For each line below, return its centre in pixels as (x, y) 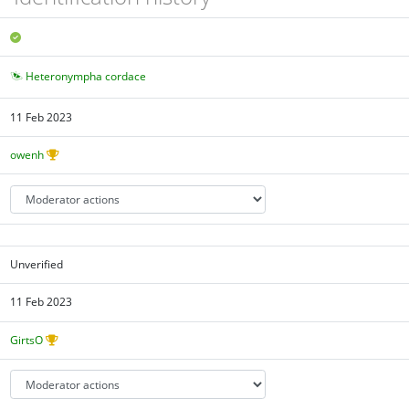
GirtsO (27, 340)
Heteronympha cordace (86, 77)
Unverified (37, 264)
